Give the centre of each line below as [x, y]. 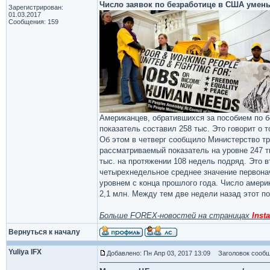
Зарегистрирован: [36, 7]
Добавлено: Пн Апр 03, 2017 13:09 [159, 253]
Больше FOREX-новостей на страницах [176, 215]
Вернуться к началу [44, 232]
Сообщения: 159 [33, 22]
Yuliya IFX [25, 252]
